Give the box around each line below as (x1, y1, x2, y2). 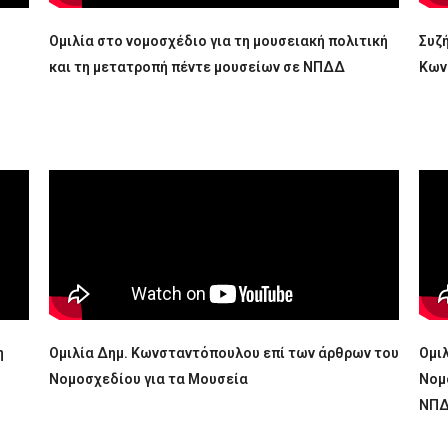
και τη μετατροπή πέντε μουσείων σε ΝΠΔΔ (48, 59, 345, 75)
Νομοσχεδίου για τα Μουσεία (48, 371, 248, 387)
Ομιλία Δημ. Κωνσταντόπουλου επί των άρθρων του (48, 345, 399, 361)
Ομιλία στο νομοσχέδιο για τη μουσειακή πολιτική (48, 33, 388, 49)
